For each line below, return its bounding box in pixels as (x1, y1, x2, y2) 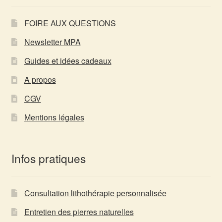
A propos (24, 73, 56, 85)
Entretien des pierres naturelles (24, 206, 134, 218)
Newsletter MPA (24, 36, 81, 48)
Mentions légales (24, 111, 84, 123)
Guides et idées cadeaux (24, 55, 111, 66)
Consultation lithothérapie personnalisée (24, 187, 166, 199)
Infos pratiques (11, 150, 86, 166)
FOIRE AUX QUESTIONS (24, 17, 116, 29)
